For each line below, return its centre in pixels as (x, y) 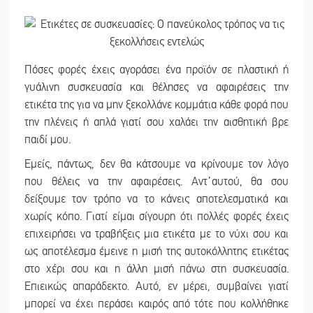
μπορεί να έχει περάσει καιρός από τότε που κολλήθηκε (156, 304)
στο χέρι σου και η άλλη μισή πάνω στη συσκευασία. (156, 269)
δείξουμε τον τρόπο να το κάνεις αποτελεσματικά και (156, 199)
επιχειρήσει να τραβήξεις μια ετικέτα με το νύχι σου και (156, 234)
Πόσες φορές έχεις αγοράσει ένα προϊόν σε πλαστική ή (156, 70)
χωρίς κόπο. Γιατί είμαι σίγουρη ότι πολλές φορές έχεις (156, 216)
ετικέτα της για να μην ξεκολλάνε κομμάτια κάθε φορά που (156, 104)
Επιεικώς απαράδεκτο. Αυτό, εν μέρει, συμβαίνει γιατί (156, 286)
